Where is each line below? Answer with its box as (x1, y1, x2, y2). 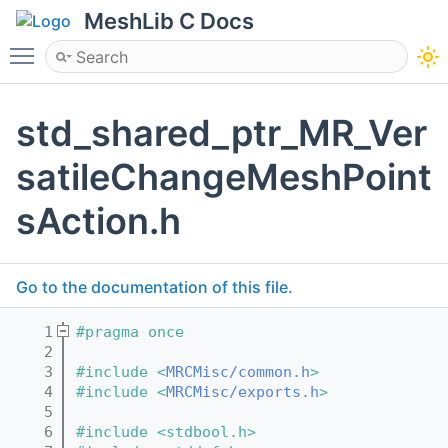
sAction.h (16, 199, 181, 244)
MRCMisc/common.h (166, 362, 310, 381)
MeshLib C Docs (84, 8, 254, 34)
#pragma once (76, 322, 184, 341)
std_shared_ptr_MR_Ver (16, 111, 427, 156)
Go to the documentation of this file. (16, 277, 293, 298)
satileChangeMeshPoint (16, 155, 432, 200)
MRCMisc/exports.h (166, 382, 319, 401)
